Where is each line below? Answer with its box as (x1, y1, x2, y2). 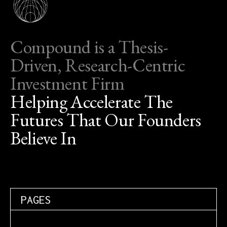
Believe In (10, 126, 77, 150)
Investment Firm (10, 71, 125, 96)
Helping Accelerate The (10, 90, 173, 114)
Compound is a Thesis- (10, 35, 168, 59)
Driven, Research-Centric (10, 53, 185, 78)
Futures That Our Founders (10, 108, 202, 132)
